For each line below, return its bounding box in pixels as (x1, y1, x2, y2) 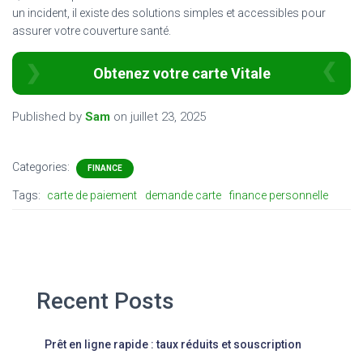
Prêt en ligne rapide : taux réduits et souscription (45, 337, 301, 351)
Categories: (12, 160, 72, 173)
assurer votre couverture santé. (12, 23, 171, 37)
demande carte (145, 188, 221, 202)
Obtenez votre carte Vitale (92, 64, 271, 82)
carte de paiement (47, 188, 137, 202)
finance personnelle (229, 188, 328, 202)
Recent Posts (36, 287, 174, 314)
